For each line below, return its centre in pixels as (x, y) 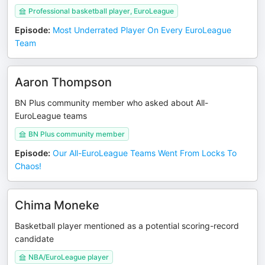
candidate (34, 239)
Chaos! (28, 166)
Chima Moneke (57, 205)
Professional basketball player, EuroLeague (101, 11)
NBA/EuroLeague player (69, 257)
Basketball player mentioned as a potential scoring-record (127, 226)
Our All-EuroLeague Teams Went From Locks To (145, 153)
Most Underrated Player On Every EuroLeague (142, 30)
